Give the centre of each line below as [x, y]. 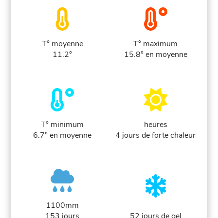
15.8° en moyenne [155, 55]
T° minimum [63, 125]
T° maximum [156, 44]
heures [155, 125]
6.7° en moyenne [63, 136]
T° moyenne [62, 44]
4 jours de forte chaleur [156, 136]
